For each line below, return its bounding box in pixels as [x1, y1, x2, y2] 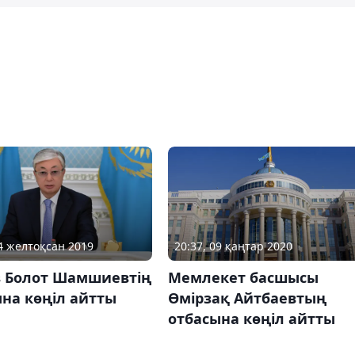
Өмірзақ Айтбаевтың [167, 288, 326, 308]
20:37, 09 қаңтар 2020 [174, 239, 292, 254]
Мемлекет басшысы [167, 268, 319, 288]
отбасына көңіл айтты [167, 309, 335, 329]
